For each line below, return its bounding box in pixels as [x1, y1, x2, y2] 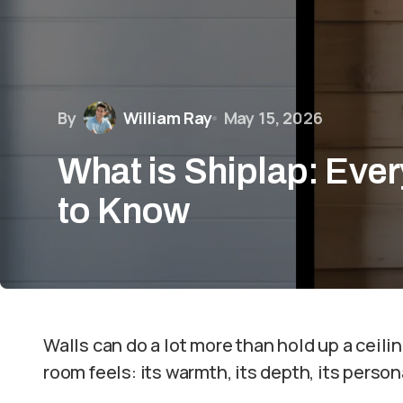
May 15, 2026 [223, 106, 323, 129]
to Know [58, 192, 190, 230]
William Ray [122, 106, 212, 129]
